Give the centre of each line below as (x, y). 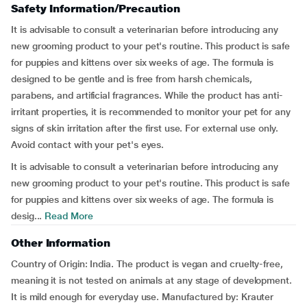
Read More (67, 216)
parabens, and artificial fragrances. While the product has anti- (147, 95)
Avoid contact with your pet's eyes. (88, 145)
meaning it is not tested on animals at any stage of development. (151, 280)
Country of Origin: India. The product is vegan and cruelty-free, (147, 264)
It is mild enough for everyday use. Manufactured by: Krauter (143, 297)
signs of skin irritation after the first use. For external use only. (145, 128)
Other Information (61, 243)
